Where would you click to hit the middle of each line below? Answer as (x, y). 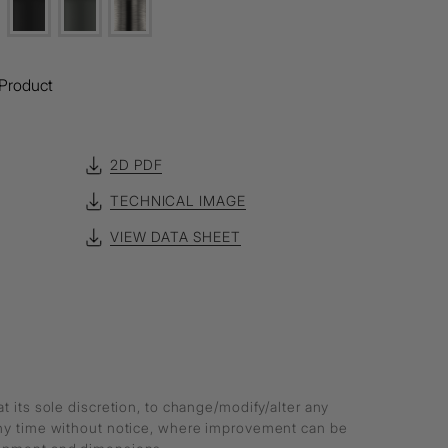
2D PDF (136, 164)
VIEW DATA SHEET (175, 236)
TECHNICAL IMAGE (178, 200)
